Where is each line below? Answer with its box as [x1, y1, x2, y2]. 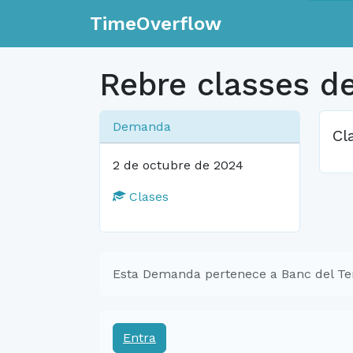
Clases [125, 189, 169, 204]
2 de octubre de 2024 [113, 158, 243, 173]
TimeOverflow [90, 13, 221, 35]
